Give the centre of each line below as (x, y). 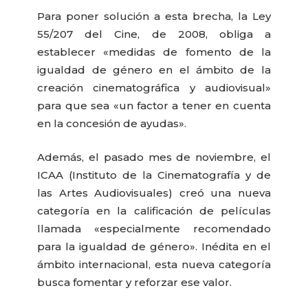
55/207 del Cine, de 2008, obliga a (154, 34)
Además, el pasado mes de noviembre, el (154, 157)
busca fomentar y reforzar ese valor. (135, 282)
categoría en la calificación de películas (154, 210)
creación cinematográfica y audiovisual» (154, 88)
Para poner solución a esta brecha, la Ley (154, 16)
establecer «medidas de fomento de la (154, 52)
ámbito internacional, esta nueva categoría (154, 264)
